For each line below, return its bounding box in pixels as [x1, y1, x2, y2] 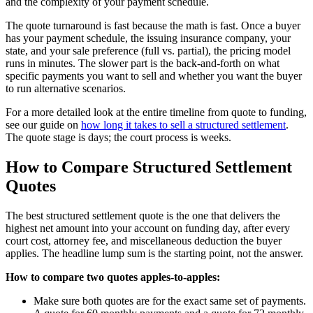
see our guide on [6, 118, 81, 131]
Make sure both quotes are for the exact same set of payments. [34, 294, 306, 307]
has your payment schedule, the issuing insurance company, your [6, 31, 291, 44]
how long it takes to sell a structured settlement [81, 118, 286, 131]
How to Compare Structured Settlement [6, 157, 292, 176]
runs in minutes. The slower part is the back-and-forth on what [6, 57, 279, 69]
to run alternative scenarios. [6, 82, 126, 94]
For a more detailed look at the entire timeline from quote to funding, [6, 105, 307, 118]
